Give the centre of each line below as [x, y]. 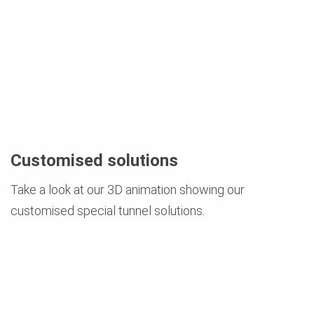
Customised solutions [94, 160]
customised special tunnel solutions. [108, 210]
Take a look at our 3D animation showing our [128, 189]
